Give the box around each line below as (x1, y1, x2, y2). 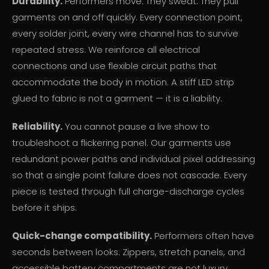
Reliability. (12, 120, 62, 133)
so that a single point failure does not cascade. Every (12, 169, 247, 182)
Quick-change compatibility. (12, 229, 152, 243)
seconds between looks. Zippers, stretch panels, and (12, 246, 245, 259)
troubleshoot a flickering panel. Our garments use (12, 136, 231, 150)
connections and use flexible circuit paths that (12, 59, 217, 73)
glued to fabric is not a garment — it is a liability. (12, 92, 222, 105)
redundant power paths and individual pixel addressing (12, 153, 255, 166)
